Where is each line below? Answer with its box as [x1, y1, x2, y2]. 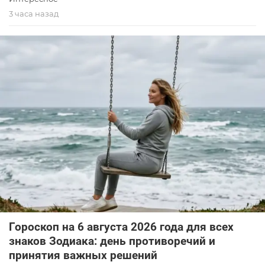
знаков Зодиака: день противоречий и [9, 234, 215, 248]
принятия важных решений [9, 248, 157, 262]
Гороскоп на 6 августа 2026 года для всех [9, 219, 234, 234]
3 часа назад [9, 9, 59, 19]
